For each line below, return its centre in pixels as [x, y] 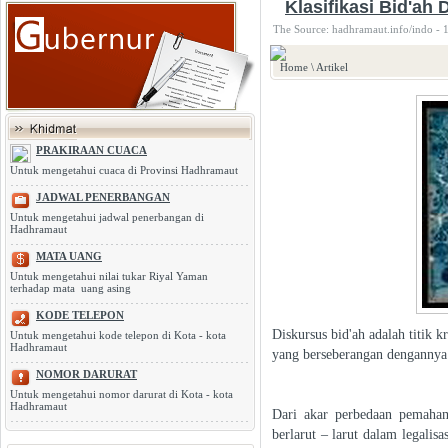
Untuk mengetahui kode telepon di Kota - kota [118, 335]
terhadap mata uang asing [70, 288]
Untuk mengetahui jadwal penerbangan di [107, 217]
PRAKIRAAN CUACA [91, 150]
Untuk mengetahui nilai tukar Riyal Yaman [109, 276]
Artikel [332, 67]
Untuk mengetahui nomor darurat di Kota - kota [121, 394]
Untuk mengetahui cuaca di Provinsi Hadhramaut [124, 170]
